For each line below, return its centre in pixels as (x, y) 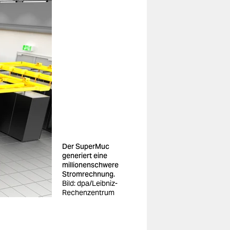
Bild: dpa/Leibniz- (90, 183)
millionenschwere (90, 165)
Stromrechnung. (89, 174)
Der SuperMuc (86, 146)
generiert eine (85, 156)
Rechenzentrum (88, 193)
